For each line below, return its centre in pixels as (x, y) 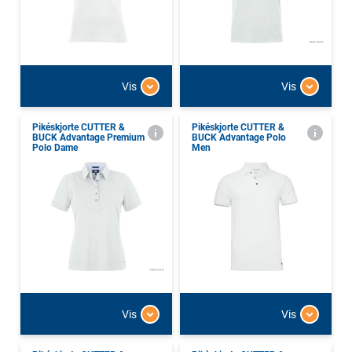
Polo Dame (55, 148)
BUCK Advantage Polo (239, 138)
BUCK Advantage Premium (88, 138)
